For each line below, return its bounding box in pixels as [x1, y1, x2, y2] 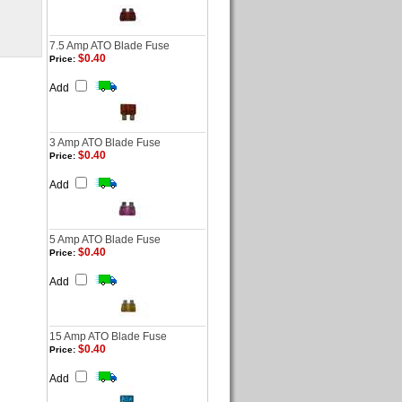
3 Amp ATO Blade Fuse [49, 136, 161, 149]
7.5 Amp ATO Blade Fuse [49, 39, 170, 52]
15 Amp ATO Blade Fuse [49, 330, 167, 343]
